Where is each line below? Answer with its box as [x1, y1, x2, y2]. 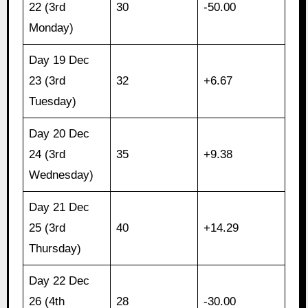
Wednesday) [29, 168, 94, 182]
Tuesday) [29, 95, 77, 109]
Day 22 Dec [29, 274, 90, 288]
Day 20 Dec [29, 127, 90, 141]
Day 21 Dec [29, 201, 90, 214]
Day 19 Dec [29, 54, 90, 67]
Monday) [29, 21, 74, 35]
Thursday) [29, 242, 82, 256]
